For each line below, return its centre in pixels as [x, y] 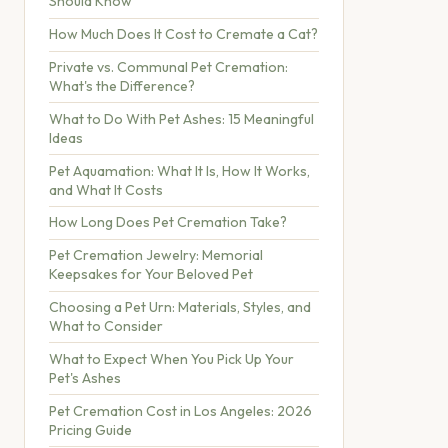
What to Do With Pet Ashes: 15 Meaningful [181, 118]
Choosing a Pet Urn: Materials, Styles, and [180, 306]
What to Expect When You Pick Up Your [171, 358]
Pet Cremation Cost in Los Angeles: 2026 [180, 410]
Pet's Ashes [85, 377]
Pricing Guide [90, 429]
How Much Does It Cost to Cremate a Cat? [183, 34]
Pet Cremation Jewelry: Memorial [156, 255]
